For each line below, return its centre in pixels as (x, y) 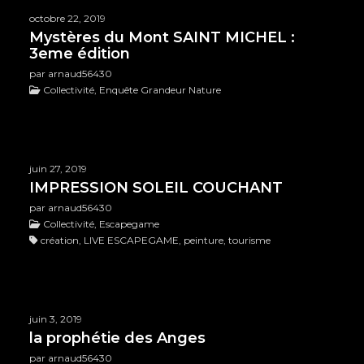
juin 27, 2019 (58, 169)
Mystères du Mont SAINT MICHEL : (162, 38)
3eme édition (79, 54)
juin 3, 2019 (55, 319)
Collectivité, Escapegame (100, 224)
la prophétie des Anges (117, 338)
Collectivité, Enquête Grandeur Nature (130, 90)
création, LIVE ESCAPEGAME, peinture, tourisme (154, 240)
